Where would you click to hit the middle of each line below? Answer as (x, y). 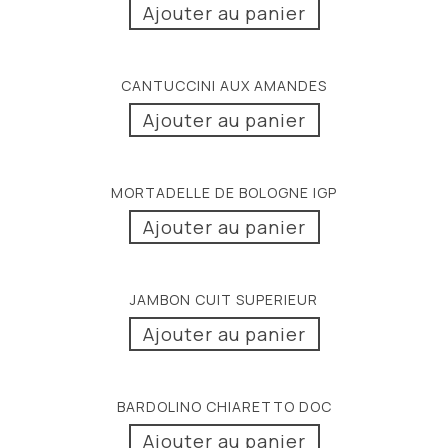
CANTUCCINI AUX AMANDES (224, 86)
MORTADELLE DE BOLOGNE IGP (224, 193)
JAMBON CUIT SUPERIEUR (224, 300)
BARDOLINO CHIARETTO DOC (224, 407)
